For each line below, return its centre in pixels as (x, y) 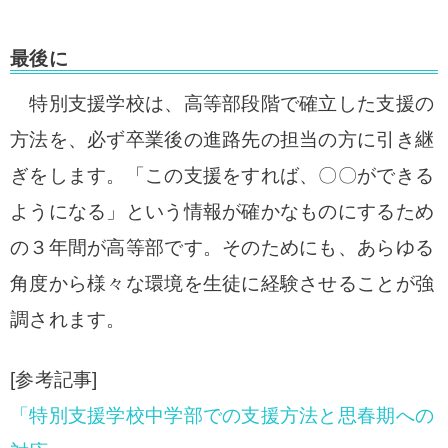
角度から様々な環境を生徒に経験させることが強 (222, 283)
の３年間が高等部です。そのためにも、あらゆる (222, 247)
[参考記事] (54, 379)
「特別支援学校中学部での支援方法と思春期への (222, 415)
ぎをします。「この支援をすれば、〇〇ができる (222, 175)
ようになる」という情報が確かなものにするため (222, 211)
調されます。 (68, 319)
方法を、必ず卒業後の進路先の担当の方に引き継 (222, 139)
